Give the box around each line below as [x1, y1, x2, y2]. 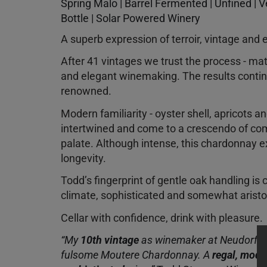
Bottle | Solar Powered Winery [61, 11, 200, 24]
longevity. [61, 151, 106, 164]
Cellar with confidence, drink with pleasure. [61, 211, 263, 224]
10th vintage [80, 234, 139, 246]
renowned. [61, 85, 111, 97]
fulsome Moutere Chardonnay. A [61, 249, 212, 261]
